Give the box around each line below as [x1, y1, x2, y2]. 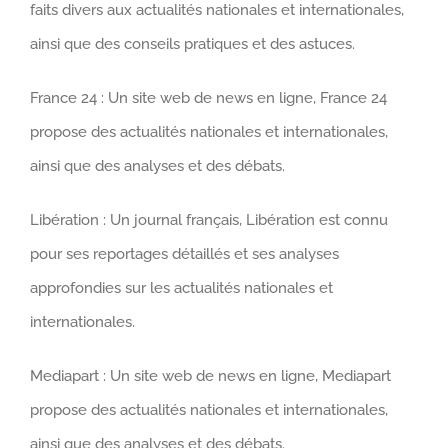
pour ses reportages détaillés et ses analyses [30, 244, 339, 263]
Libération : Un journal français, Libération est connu [30, 210, 388, 229]
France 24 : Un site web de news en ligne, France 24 [30, 88, 387, 107]
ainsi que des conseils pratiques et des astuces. [30, 34, 355, 53]
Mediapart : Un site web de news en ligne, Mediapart [30, 366, 391, 385]
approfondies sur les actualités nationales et [30, 278, 333, 297]
